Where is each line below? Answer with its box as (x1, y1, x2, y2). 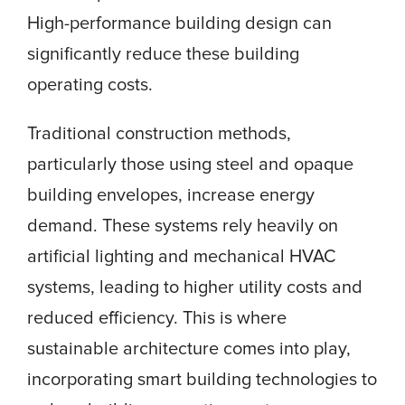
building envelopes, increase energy (27, 184, 315, 206)
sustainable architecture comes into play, (27, 337, 351, 360)
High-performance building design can (27, 12, 332, 34)
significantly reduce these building (27, 42, 299, 65)
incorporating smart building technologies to (27, 368, 377, 391)
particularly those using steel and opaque (27, 153, 353, 175)
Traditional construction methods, (27, 122, 291, 145)
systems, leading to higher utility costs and (27, 276, 363, 298)
